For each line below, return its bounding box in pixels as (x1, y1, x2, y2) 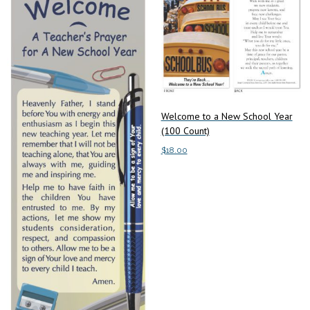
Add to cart (161, 173, 208, 185)
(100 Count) (161, 125, 210, 138)
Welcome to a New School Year (161, 110, 293, 123)
